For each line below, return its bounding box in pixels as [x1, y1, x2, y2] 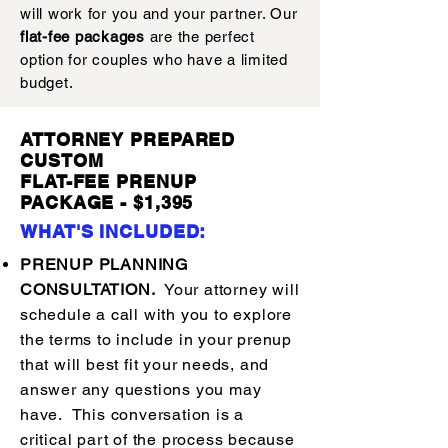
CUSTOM [20, 150, 104, 171]
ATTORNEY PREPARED [20, 129, 236, 150]
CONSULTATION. [20, 280, 156, 299]
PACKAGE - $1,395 [20, 192, 194, 213]
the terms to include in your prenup [20, 330, 293, 349]
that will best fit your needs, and [20, 355, 270, 374]
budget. [20, 74, 74, 91]
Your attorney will [155, 280, 300, 299]
